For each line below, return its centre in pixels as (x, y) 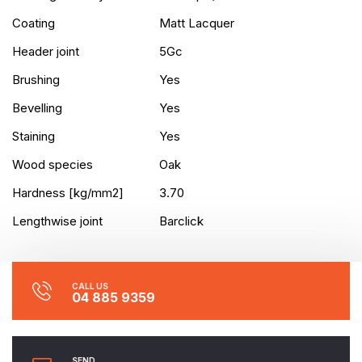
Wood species (53, 165)
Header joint (46, 52)
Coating (34, 23)
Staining (34, 137)
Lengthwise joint (57, 221)
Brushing (36, 80)
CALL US (90, 286)
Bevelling (37, 108)
